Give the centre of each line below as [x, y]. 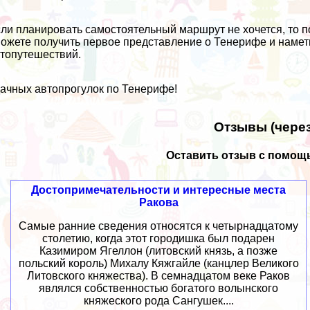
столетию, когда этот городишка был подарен [159, 239]
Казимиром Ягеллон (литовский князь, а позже [159, 251]
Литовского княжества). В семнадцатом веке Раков [159, 276]
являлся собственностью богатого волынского [159, 289]
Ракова [158, 203]
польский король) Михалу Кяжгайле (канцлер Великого [158, 264]
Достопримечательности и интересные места [159, 190]
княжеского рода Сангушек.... [158, 301]
